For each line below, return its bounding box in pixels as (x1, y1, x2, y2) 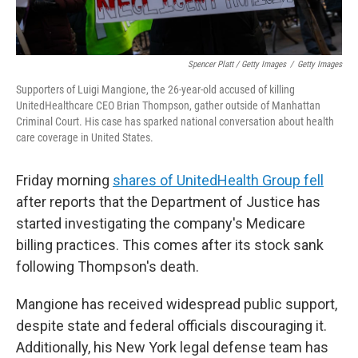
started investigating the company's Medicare (16, 215, 305, 232)
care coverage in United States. (16, 131, 153, 144)
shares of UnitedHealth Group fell (113, 172, 324, 189)
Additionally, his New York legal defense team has (16, 339, 328, 356)
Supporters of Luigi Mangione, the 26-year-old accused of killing (16, 83, 295, 96)
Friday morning (16, 172, 113, 189)
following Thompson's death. (16, 258, 199, 275)
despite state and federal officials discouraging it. (16, 317, 327, 334)
